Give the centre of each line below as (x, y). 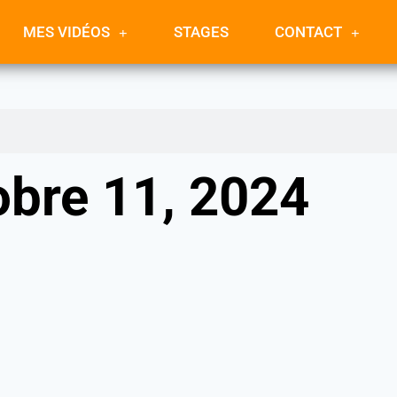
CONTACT (308, 32)
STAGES (201, 32)
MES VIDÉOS (66, 32)
